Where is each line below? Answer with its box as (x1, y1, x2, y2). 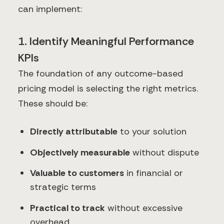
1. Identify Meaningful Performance (18, 34, 194, 49)
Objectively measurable (30, 146, 130, 158)
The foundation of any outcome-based (18, 67, 183, 80)
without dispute (130, 146, 199, 158)
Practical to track (30, 201, 105, 214)
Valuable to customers (30, 167, 124, 179)
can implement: (18, 3, 82, 15)
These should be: (18, 97, 87, 110)
